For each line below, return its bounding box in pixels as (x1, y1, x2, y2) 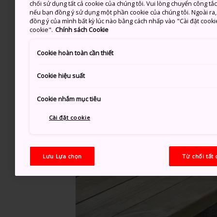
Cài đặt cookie (49, 113, 91, 121)
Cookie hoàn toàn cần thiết (37, 48, 114, 57)
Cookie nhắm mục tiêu (37, 94, 101, 103)
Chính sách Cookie (55, 25, 109, 34)
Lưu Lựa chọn (43, 152, 82, 160)
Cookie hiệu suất (37, 72, 85, 80)
